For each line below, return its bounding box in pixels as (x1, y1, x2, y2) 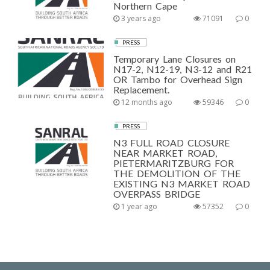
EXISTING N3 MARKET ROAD (113, 177, 251, 189)
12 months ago (119, 96, 173, 107)
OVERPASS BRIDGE (113, 187, 201, 199)
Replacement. (113, 83, 170, 95)
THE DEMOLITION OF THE (113, 167, 241, 179)
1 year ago (119, 201, 158, 212)
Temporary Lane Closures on (113, 52, 236, 64)
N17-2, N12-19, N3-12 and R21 (113, 63, 253, 75)
